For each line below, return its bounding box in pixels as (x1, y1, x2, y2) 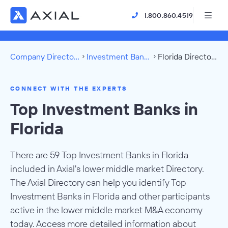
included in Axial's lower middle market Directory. (10, 163, 204, 175)
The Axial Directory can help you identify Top (10, 177, 186, 188)
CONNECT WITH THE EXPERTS (10, 84, 128, 92)
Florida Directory (211, 51, 217, 62)
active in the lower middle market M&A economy (10, 204, 202, 216)
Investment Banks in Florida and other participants (10, 190, 210, 202)
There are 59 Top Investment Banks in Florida (10, 149, 188, 161)
